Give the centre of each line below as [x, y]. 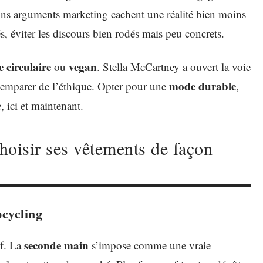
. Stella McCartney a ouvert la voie [174, 67]
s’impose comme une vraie [150, 245]
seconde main [56, 245]
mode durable [203, 86]
